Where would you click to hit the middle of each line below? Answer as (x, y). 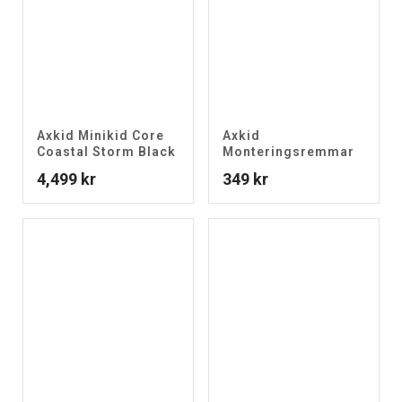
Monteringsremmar (288, 152)
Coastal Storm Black (106, 152)
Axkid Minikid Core (100, 135)
